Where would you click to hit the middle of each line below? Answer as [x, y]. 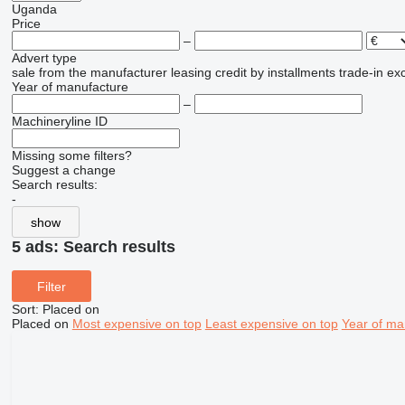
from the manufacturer [103, 73]
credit [231, 73]
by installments [292, 73]
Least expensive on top [271, 324]
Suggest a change [63, 170]
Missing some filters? [71, 156]
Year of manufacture [70, 87]
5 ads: [37, 247]
